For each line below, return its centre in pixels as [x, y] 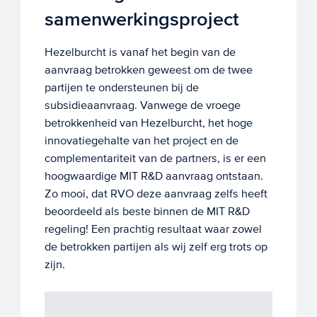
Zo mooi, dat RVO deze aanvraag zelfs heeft [156, 194]
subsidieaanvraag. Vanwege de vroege [142, 105]
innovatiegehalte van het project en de [141, 141]
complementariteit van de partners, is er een [155, 158]
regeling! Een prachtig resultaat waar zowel [153, 229]
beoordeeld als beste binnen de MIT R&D [147, 212]
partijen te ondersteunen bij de [121, 88]
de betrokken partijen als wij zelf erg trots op [156, 247]
